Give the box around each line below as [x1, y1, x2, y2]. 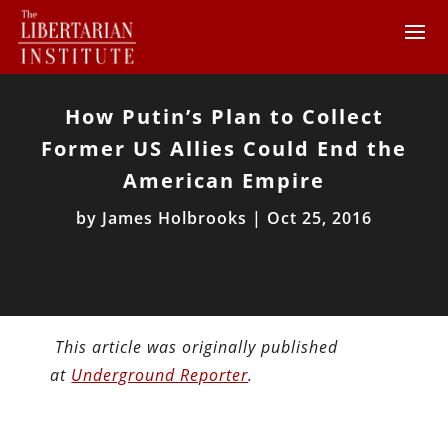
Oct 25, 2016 [267, 206, 372, 229]
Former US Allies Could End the [41, 134, 407, 162]
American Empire [123, 166, 325, 194]
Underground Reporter [71, 363, 249, 386]
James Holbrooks [102, 206, 247, 229]
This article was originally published [55, 335, 339, 358]
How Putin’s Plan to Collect [64, 102, 384, 130]
